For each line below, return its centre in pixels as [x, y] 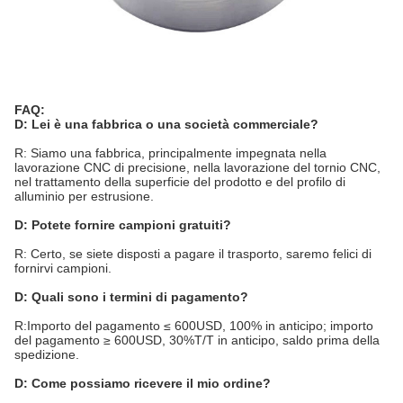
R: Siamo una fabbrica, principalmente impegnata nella [170, 152]
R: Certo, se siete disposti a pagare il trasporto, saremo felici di [193, 253]
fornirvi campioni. [63, 268]
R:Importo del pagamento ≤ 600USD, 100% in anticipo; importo [194, 325]
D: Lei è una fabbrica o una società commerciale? [166, 124]
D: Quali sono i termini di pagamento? [131, 296]
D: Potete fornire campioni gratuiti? [123, 224]
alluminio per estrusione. [84, 196]
